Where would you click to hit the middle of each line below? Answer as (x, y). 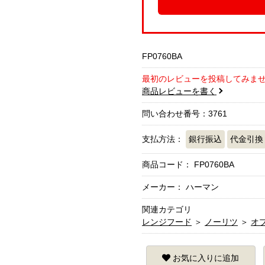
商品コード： (168, 165)
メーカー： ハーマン (180, 187)
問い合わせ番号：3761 (185, 114)
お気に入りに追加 (206, 258)
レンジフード (167, 222)
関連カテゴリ (167, 210)
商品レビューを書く (179, 91)
